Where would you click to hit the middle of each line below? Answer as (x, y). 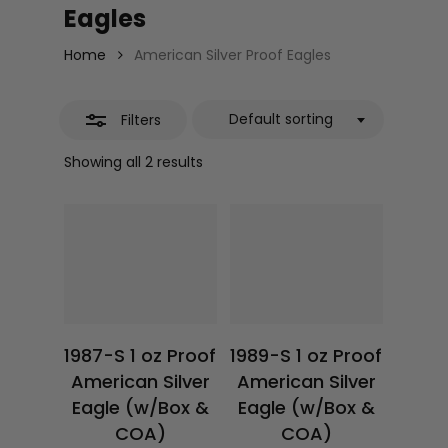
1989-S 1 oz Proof (306, 355)
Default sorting (280, 119)
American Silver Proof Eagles (232, 55)
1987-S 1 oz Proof (140, 355)
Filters (140, 120)
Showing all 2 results (133, 162)
